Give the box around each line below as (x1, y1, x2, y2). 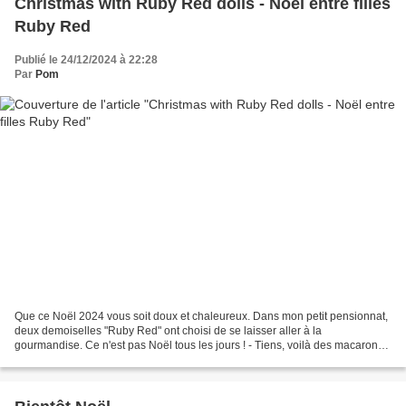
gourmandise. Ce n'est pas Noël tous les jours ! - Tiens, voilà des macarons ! (14, 339, 389, 353)
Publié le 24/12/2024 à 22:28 (14, 53, 158, 66)
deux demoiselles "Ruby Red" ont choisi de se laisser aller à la (14, 324, 322, 338)
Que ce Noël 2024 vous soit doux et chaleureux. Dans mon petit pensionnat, (14, 310, 388, 324)
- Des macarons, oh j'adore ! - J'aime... (14, 353, 201, 367)
